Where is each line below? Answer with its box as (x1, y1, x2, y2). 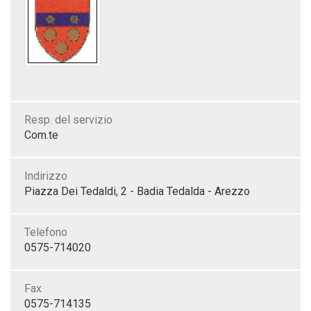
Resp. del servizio (24, 113, 112, 126)
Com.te (24, 128, 58, 142)
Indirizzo (24, 169, 67, 183)
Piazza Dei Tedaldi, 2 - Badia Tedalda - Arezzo (24, 185, 250, 198)
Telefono (24, 226, 67, 239)
